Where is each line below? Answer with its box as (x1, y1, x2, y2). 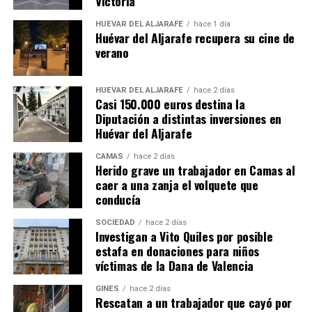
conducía (95, 190, 141, 209)
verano (95, 43, 129, 62)
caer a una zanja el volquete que (95, 175, 258, 194)
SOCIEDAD (95, 218, 135, 228)
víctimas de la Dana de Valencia (95, 256, 253, 275)
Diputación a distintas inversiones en (95, 109, 281, 128)
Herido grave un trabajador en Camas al (95, 161, 295, 180)
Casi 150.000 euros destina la (95, 95, 245, 114)
